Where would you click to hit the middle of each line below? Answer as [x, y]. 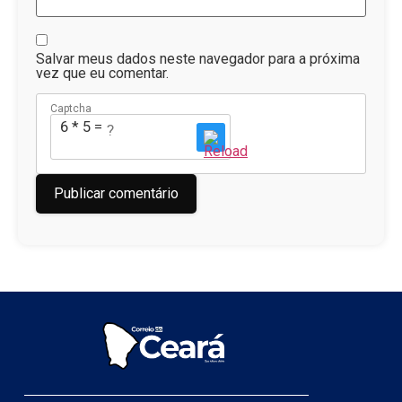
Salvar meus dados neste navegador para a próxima [198, 58]
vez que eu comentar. [102, 73]
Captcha [71, 109]
